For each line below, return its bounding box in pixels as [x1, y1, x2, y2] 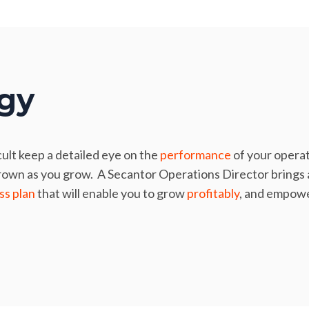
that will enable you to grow [35, 186, 187, 201]
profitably [187, 186, 239, 201]
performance [160, 147, 231, 162]
